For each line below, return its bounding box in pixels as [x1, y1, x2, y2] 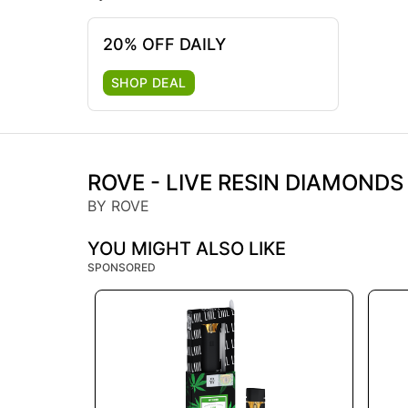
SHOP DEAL [111, 75, 187, 91]
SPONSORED [87, 260, 156, 275]
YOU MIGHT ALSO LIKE [87, 238, 286, 260]
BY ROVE [87, 197, 149, 216]
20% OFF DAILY [103, 35, 226, 55]
